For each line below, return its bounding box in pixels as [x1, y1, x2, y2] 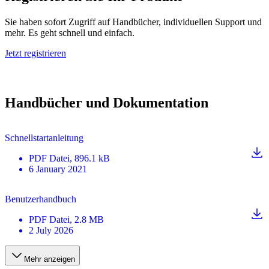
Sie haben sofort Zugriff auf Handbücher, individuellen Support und [5, 16, 262, 27]
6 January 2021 [29, 163, 87, 174]
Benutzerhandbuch [5, 193, 76, 204]
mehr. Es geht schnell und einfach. [5, 27, 134, 38]
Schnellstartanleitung [5, 132, 83, 143]
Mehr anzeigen [24, 254, 75, 264]
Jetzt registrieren [5, 47, 66, 58]
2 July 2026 [29, 225, 73, 235]
